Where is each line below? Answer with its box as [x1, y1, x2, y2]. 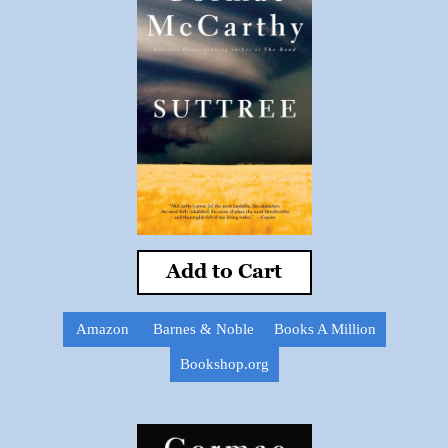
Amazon [76, 321, 129, 337]
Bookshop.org [179, 356, 269, 372]
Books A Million [273, 321, 376, 337]
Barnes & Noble [152, 321, 254, 337]
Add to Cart [166, 259, 282, 284]
